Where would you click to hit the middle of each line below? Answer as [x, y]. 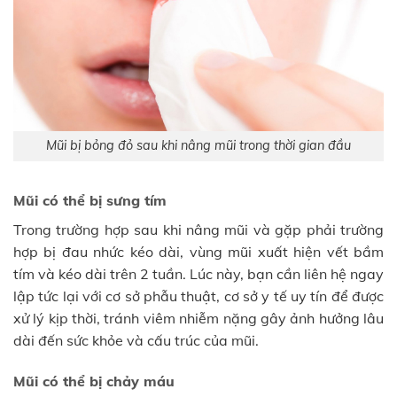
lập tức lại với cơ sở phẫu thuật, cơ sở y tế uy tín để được [198, 296]
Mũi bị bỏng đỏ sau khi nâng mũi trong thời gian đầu [198, 146]
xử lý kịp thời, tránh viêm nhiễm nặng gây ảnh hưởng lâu [198, 319]
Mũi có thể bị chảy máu [94, 381]
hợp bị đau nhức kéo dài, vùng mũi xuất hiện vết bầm [198, 252]
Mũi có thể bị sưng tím [90, 201]
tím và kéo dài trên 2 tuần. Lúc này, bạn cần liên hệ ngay [198, 274]
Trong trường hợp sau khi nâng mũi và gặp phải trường [198, 230]
